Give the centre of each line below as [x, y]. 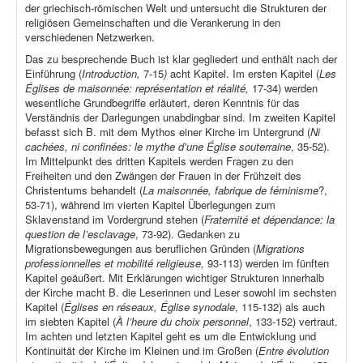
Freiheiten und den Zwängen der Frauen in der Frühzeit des [163, 176]
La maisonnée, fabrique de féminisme [231, 190]
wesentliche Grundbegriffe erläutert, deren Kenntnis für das [162, 103]
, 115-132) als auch [280, 307]
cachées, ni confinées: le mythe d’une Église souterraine [158, 147]
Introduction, [113, 74]
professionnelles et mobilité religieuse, [116, 263]
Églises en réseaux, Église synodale [149, 307]
